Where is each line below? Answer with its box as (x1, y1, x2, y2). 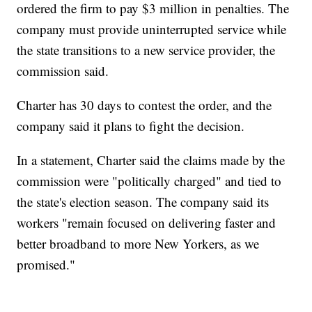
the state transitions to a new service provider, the (17, 41, 276, 59)
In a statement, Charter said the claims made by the (17, 151, 286, 169)
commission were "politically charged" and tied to (17, 172, 282, 190)
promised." (17, 256, 76, 274)
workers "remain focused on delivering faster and (17, 214, 276, 232)
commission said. (17, 62, 109, 80)
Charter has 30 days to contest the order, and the (17, 96, 272, 114)
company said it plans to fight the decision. (17, 117, 245, 135)
